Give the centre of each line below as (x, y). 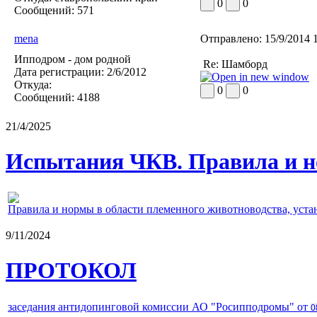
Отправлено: (231, 39)
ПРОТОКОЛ (71, 270)
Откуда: (33, 85)
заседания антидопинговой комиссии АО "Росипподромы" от (159, 307)
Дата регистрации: (59, 72)
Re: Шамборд (234, 64)
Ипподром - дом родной (73, 59)
